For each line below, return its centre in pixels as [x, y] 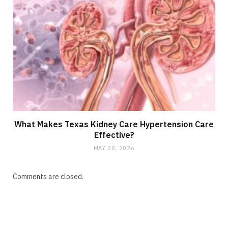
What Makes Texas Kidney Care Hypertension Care [114, 124]
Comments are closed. [48, 176]
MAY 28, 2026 [114, 148]
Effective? [114, 135]
